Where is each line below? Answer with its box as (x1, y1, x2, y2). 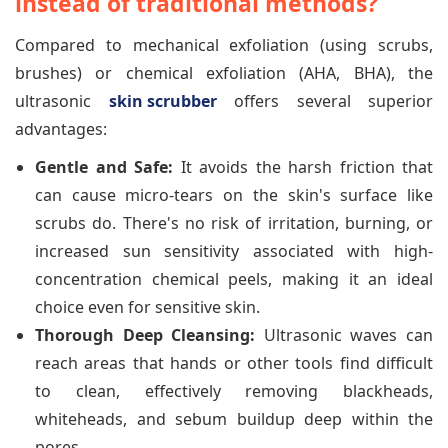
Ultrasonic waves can (255, 324, 434, 347)
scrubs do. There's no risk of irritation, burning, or (35, 212, 433, 235)
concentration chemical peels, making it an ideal (35, 268, 433, 291)
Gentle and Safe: (35, 156, 173, 179)
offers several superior (216, 90, 433, 113)
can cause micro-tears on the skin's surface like (35, 184, 433, 207)
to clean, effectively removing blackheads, (35, 380, 433, 403)
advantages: (15, 118, 107, 141)
